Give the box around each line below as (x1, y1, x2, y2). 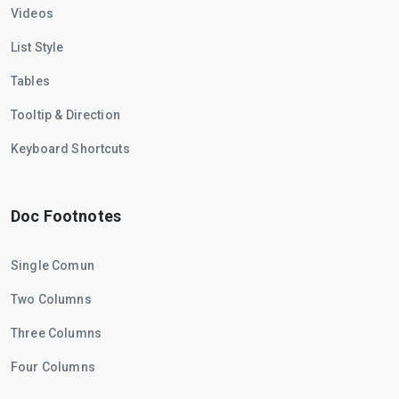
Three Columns (11, 326, 102, 341)
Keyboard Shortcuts (11, 142, 130, 157)
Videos (11, 6, 53, 21)
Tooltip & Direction (11, 108, 120, 123)
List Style (11, 40, 64, 55)
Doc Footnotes (11, 207, 121, 226)
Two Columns (11, 292, 92, 307)
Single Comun (11, 258, 94, 273)
